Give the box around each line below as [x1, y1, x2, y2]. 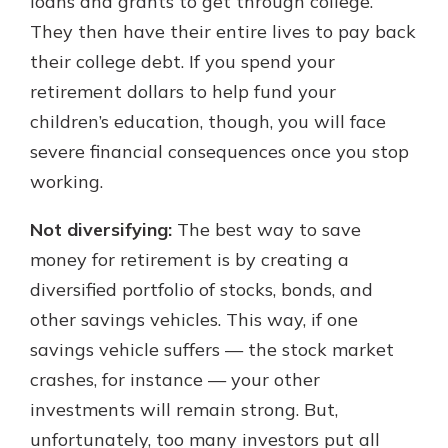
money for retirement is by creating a [30, 247, 349, 271]
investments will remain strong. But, [30, 397, 338, 421]
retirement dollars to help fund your [30, 79, 336, 103]
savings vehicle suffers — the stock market [30, 337, 394, 361]
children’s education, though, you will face [30, 109, 386, 133]
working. [30, 169, 103, 193]
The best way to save [172, 217, 361, 241]
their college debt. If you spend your [30, 49, 335, 73]
